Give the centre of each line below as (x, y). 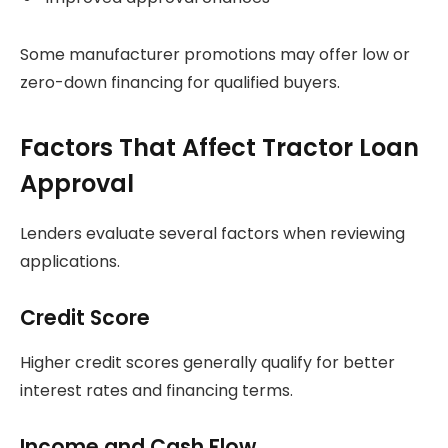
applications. (70, 261)
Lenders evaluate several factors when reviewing (212, 233)
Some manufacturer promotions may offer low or (215, 55)
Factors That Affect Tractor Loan (219, 147)
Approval (77, 183)
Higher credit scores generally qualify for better (207, 362)
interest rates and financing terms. (156, 390)
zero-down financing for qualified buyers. (180, 83)
